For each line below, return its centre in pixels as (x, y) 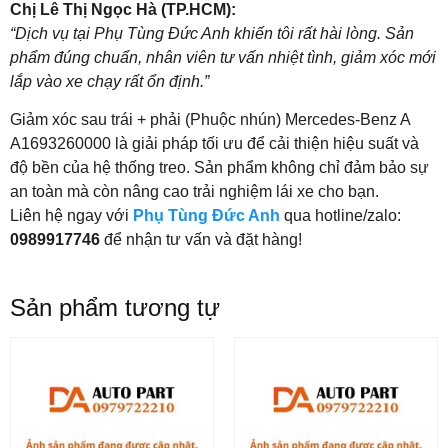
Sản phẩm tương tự (115, 307)
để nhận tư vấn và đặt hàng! (201, 240)
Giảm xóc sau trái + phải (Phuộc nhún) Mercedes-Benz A (210, 120)
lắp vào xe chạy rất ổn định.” (109, 81)
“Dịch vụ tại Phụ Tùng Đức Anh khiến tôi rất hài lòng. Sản (212, 33)
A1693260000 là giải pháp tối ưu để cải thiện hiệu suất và (214, 144)
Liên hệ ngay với (71, 216)
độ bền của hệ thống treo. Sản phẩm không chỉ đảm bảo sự (219, 168)
